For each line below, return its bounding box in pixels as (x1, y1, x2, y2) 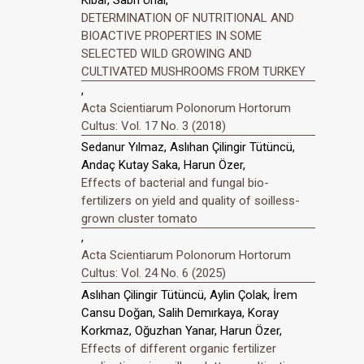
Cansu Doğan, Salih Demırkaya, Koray (81, 305, 279, 321)
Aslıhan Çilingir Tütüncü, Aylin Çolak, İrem (81, 288, 297, 303)
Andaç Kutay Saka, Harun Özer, (81, 158, 245, 173)
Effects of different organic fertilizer (81, 341, 276, 357)
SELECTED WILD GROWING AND (81, 45, 252, 61)
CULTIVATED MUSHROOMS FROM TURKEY (81, 63, 305, 79)
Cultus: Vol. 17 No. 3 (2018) (81, 118, 226, 133)
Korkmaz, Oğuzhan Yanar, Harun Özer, (81, 323, 282, 339)
